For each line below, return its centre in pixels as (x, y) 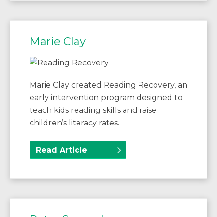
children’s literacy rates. (74, 123)
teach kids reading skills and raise (93, 110)
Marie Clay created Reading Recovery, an (108, 85)
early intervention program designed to (106, 98)
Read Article (62, 150)
